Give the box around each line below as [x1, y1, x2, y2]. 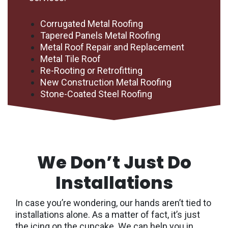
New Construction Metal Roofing [40, 76, 172, 88]
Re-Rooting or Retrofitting [40, 65, 143, 76]
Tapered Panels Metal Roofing [40, 30, 161, 41]
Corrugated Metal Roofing [40, 18, 144, 29]
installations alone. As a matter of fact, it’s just [15, 209, 200, 220]
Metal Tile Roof [40, 53, 101, 64]
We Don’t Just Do [37, 150, 191, 175]
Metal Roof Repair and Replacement [40, 41, 185, 52]
